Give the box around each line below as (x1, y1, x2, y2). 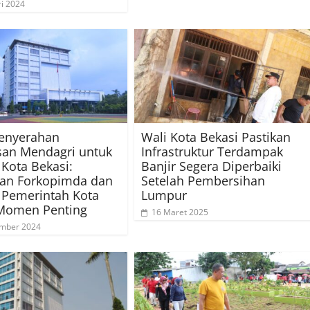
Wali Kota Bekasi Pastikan (141, 129, 291, 146)
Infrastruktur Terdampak (141, 143, 283, 161)
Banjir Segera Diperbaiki (141, 158, 282, 175)
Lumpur (141, 187, 187, 204)
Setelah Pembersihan (141, 172, 265, 190)
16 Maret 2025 (152, 206, 208, 219)
